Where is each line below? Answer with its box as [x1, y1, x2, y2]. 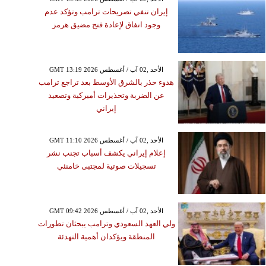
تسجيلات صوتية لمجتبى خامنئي [56, 161, 156, 170]
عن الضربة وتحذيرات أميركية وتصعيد [48, 90, 165, 100]
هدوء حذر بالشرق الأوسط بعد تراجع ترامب [39, 77, 175, 87]
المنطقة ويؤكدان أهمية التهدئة [58, 232, 156, 241]
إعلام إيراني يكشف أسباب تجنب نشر [47, 148, 166, 157]
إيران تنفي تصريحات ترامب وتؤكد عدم [45, 7, 169, 16]
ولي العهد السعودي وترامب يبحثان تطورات [37, 218, 175, 228]
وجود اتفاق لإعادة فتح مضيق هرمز [52, 20, 161, 29]
